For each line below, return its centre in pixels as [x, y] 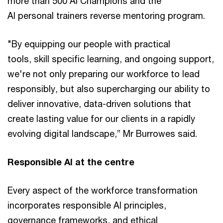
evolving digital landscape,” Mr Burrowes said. [104, 133]
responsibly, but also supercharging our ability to [109, 88]
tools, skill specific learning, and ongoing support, [111, 58]
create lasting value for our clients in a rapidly [101, 118]
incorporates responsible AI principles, [87, 205]
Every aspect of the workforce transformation [103, 190]
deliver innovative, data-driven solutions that [99, 103]
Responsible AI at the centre [71, 162]
